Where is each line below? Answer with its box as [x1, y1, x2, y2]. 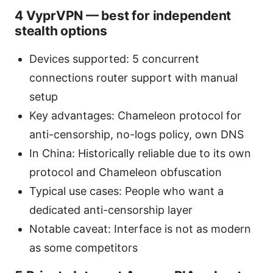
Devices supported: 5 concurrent [29, 52, 199, 66]
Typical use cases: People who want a [29, 185, 224, 198]
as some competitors [29, 241, 138, 255]
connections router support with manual [29, 71, 238, 85]
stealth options [15, 23, 107, 39]
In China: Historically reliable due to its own [29, 147, 251, 160]
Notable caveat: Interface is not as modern [29, 222, 251, 236]
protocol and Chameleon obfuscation [29, 166, 222, 179]
